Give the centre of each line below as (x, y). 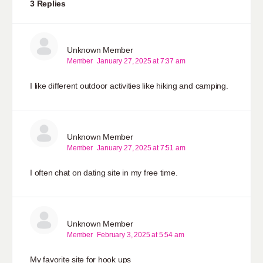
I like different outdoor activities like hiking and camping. (129, 86)
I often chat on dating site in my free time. (104, 173)
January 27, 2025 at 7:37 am (141, 61)
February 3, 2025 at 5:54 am (141, 235)
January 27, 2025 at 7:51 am (141, 148)
